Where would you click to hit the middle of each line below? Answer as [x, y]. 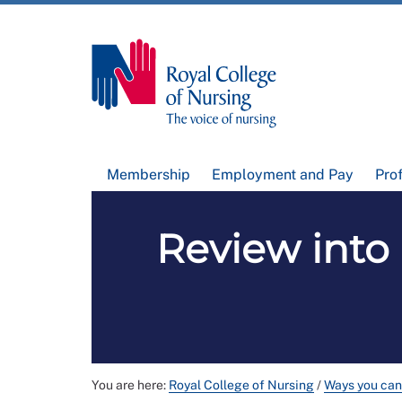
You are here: [130, 385]
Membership [149, 175]
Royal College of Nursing [241, 385]
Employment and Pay [282, 175]
